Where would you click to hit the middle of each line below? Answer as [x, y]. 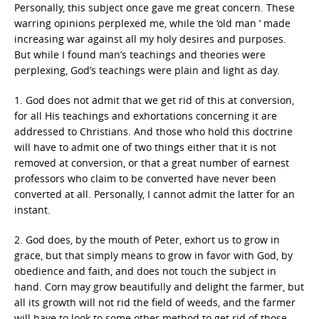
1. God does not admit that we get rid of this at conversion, [154, 100]
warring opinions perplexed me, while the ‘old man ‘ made [152, 23]
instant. [32, 209]
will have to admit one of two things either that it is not [145, 147]
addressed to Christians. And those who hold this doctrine [153, 131]
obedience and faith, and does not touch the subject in [145, 271]
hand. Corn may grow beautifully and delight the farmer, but [159, 286]
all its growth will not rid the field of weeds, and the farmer [155, 302]
